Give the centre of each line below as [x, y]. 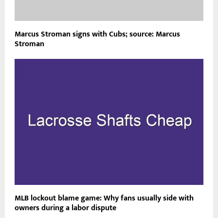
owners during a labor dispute [65, 208]
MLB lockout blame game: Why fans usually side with [104, 199]
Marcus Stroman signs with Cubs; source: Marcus [97, 35]
